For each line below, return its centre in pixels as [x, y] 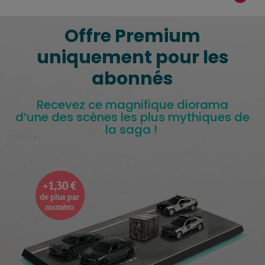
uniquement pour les [132, 58]
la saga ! [132, 130]
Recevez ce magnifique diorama [132, 105]
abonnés [132, 79]
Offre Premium [132, 36]
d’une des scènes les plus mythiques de [132, 117]
